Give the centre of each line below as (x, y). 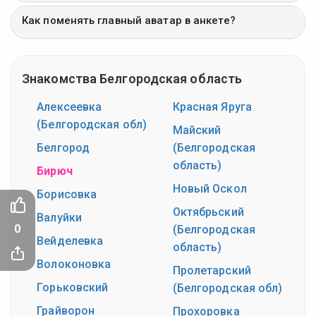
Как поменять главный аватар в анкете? (129, 20)
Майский (197, 130)
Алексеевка (69, 107)
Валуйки (59, 217)
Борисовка (67, 194)
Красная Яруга (212, 107)
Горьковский (73, 287)
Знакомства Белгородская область (132, 78)
